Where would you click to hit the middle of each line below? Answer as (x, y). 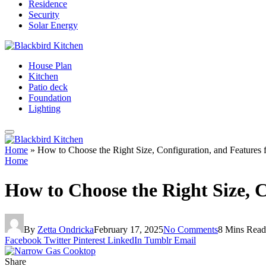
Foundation (50, 98)
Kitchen (43, 77)
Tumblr (158, 240)
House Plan (50, 66)
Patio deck (48, 87)
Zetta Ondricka (66, 230)
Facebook (23, 240)
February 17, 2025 (129, 230)
